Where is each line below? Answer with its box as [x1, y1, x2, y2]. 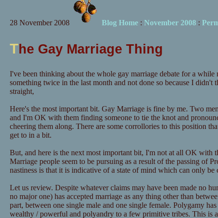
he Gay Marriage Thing [18, 41, 163, 56]
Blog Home [101, 18, 138, 27]
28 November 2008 [9, 18, 70, 27]
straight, [9, 87, 34, 96]
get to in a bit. [9, 131, 52, 140]
